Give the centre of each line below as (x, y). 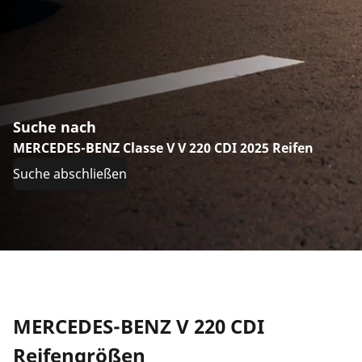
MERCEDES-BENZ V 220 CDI (139, 326)
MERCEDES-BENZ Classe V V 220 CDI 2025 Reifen (163, 147)
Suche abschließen (70, 173)
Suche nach (55, 126)
